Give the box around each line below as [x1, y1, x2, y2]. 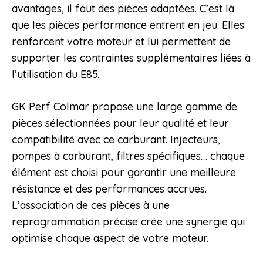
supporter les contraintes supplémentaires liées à [12, 51, 251, 65]
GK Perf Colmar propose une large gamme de [12, 100, 237, 114]
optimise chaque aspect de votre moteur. [12, 231, 208, 245]
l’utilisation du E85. [12, 68, 99, 82]
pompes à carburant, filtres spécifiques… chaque [12, 149, 245, 163]
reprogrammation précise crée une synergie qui [12, 215, 245, 229]
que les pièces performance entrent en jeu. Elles [12, 18, 244, 32]
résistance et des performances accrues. [12, 182, 207, 196]
